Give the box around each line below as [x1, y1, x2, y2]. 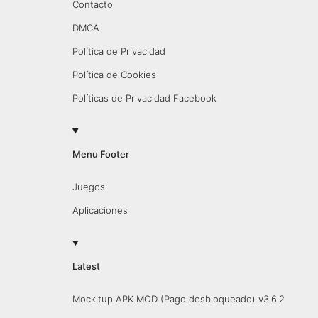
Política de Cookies [72, 69, 156, 80]
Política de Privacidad [72, 45, 165, 57]
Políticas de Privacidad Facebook [72, 92, 216, 104]
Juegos [72, 181, 105, 192]
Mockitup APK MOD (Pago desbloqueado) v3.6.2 [72, 293, 285, 305]
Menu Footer [72, 148, 129, 160]
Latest [72, 261, 100, 272]
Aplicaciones [72, 204, 128, 216]
